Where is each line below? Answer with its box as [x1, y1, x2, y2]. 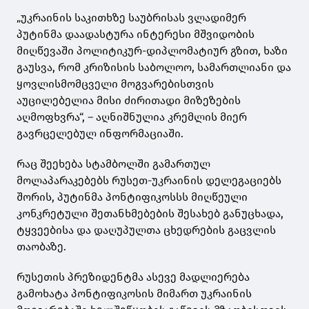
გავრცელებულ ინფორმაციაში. [17, 127, 183, 141]
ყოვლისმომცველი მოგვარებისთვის [17, 77, 214, 91]
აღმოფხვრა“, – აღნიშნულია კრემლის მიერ [17, 110, 247, 124]
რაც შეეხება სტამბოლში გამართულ [17, 157, 210, 171]
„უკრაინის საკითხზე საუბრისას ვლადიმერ [17, 11, 246, 25]
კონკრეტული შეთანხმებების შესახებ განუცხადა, [17, 207, 283, 221]
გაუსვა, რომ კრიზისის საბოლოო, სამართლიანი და [17, 61, 291, 74]
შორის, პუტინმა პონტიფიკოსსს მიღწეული [17, 190, 248, 204]
